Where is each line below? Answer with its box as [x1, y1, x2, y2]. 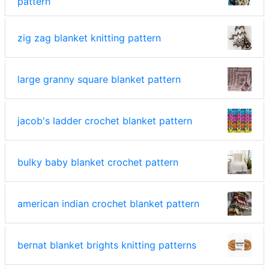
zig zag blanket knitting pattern [17, 31, 161, 44]
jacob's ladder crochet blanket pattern [17, 114, 192, 127]
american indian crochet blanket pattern [17, 197, 199, 210]
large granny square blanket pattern [17, 73, 181, 85]
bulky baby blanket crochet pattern [17, 156, 178, 168]
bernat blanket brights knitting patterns [17, 238, 196, 251]
